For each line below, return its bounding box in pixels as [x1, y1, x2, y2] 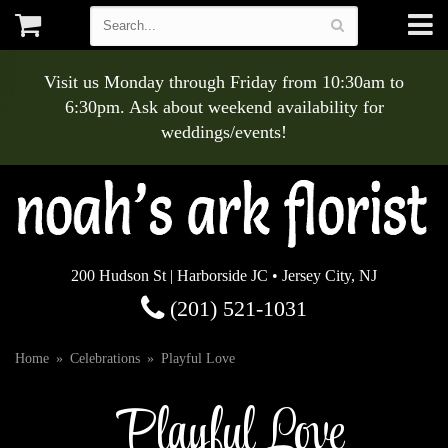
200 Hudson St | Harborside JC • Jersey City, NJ [71, 267, 377, 284]
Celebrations [70, 351, 140, 366]
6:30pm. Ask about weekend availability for [64, 97, 384, 117]
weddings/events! [161, 122, 287, 142]
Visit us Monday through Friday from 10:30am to [44, 72, 404, 92]
